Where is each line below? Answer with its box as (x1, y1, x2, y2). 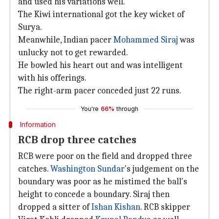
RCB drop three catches (18, 133, 136, 146)
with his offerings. (18, 73, 87, 83)
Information (20, 120, 56, 129)
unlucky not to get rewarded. (18, 47, 128, 58)
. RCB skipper (140, 202, 190, 212)
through (116, 105, 138, 112)
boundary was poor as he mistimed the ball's (18, 176, 187, 187)
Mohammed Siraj (113, 35, 178, 45)
